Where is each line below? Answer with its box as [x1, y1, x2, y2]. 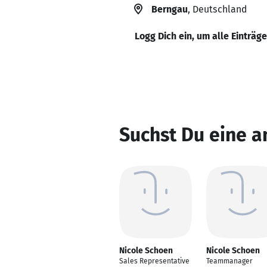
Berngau [151, 4, 188, 15]
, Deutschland [188, 4, 247, 15]
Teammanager [206, 257, 253, 265]
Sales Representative [119, 257, 190, 265]
